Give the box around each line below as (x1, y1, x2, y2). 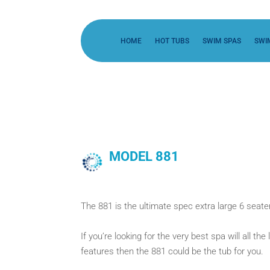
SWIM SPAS (202, 36, 241, 45)
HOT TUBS (154, 36, 189, 45)
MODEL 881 (109, 148, 180, 164)
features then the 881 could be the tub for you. (81, 246, 264, 257)
